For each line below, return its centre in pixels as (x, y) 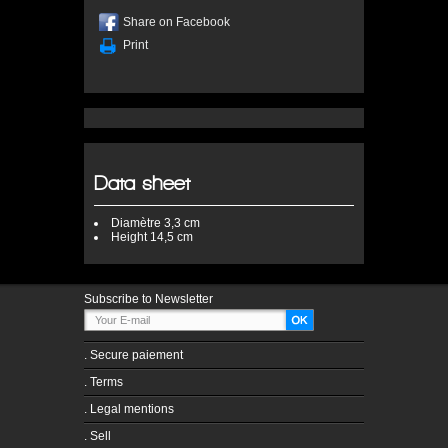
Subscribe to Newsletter (148, 299)
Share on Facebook (176, 22)
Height (129, 237)
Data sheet (142, 183)
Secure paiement (136, 355)
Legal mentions (132, 409)
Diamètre (136, 223)
